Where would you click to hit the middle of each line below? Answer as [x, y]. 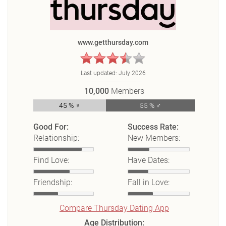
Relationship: [56, 138]
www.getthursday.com [113, 42]
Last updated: [99, 73]
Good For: [51, 127]
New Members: [154, 138]
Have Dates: [149, 160]
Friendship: [53, 182]
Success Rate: [153, 127]
